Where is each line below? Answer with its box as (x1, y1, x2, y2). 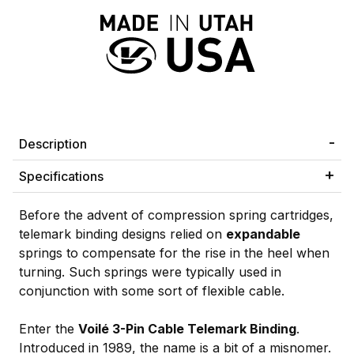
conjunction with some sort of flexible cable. (19, 282, 284, 299)
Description (19, 135, 87, 152)
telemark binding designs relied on (19, 225, 226, 242)
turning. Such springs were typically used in (19, 263, 281, 280)
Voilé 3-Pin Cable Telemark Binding (78, 320, 296, 337)
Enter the (19, 320, 78, 337)
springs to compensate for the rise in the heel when (19, 244, 330, 261)
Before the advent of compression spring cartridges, (19, 206, 333, 223)
